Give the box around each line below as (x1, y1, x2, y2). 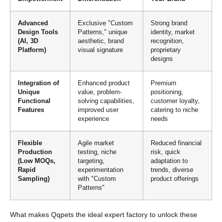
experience (78, 115, 109, 122)
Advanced (18, 19, 48, 27)
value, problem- (78, 88, 122, 96)
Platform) (18, 46, 46, 54)
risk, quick (151, 148, 180, 156)
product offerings (151, 175, 199, 182)
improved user (78, 106, 118, 113)
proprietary (151, 46, 181, 54)
